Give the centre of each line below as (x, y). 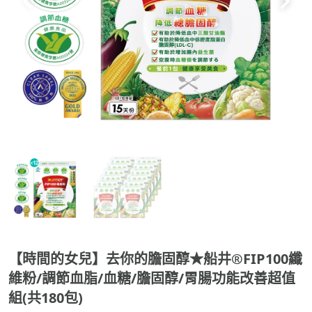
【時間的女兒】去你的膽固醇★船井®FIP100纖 (156, 244)
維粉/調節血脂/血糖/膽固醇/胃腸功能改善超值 (152, 264)
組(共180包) (46, 283)
